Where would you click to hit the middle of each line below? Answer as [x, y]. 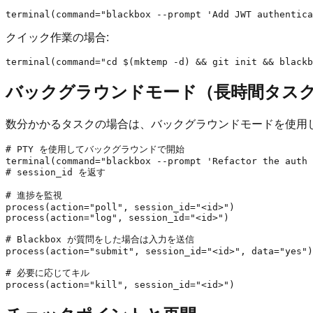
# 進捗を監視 [34, 195]
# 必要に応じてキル [48, 272]
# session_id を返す [56, 172]
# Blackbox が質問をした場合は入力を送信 [100, 239]
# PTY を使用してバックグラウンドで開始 [95, 149]
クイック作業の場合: [57, 38]
